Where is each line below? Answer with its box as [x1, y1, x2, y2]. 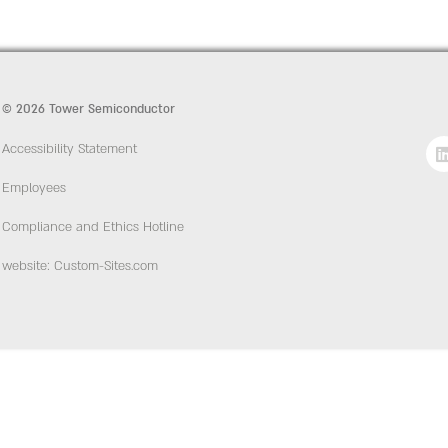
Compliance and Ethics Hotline [2, 218, 184, 237]
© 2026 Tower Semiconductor [2, 101, 175, 118]
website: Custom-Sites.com [2, 257, 158, 276]
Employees [2, 179, 66, 198]
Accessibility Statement [2, 140, 137, 159]
